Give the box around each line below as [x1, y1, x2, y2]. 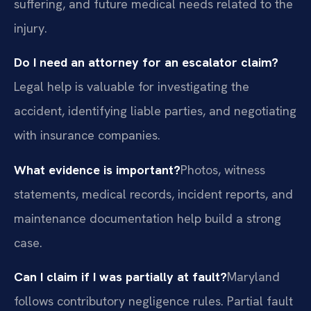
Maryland [227, 269, 280, 285]
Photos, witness [180, 161, 265, 178]
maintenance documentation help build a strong [14, 210, 281, 226]
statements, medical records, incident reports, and [14, 185, 293, 202]
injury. [14, 20, 47, 37]
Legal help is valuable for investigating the [14, 78, 249, 95]
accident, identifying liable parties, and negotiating [14, 103, 296, 119]
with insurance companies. [14, 127, 160, 144]
